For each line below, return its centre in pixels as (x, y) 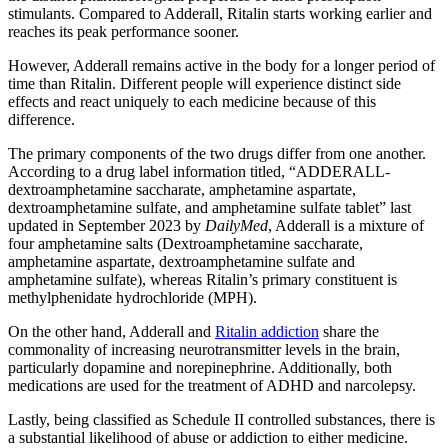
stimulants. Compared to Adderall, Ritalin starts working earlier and (220, 14)
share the (349, 332)
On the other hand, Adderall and (111, 332)
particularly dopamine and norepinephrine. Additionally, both (200, 368)
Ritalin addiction (267, 332)
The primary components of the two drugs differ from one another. (217, 154)
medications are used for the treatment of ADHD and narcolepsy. (214, 386)
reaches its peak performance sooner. (125, 32)
